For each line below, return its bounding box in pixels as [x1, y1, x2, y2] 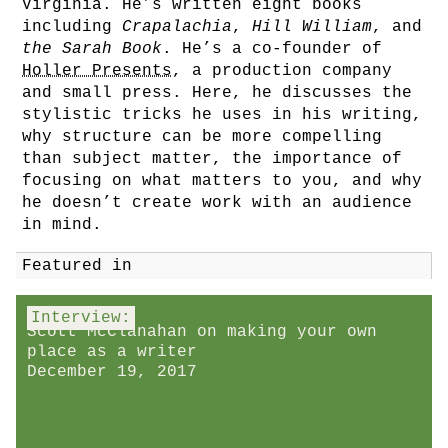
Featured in [22, 257, 132, 275]
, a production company [172, 62, 392, 80]
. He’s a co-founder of [162, 40, 382, 58]
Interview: [31, 309, 131, 327]
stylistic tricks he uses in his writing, [22, 106, 422, 124]
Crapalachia [122, 18, 232, 36]
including [22, 18, 122, 36]
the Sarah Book [22, 40, 162, 58]
